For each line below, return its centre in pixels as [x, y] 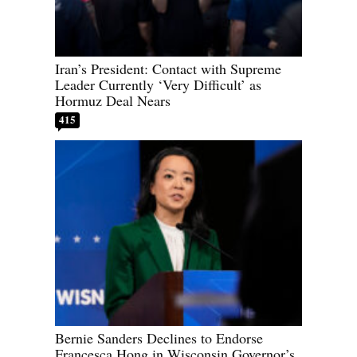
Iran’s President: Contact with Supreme [168, 69]
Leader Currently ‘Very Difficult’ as [158, 85]
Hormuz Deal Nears [113, 101]
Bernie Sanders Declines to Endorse [159, 337]
